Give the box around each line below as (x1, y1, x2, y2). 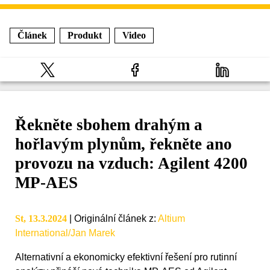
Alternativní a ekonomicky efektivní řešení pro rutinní (15, 252, 237, 263)
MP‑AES (15, 174, 78, 192)
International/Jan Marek (15, 228, 115, 239)
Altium (158, 213, 185, 224)
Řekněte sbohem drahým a (15, 116, 202, 134)
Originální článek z (74, 213, 154, 224)
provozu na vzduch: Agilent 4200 (15, 154, 248, 173)
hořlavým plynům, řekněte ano (15, 135, 232, 154)
